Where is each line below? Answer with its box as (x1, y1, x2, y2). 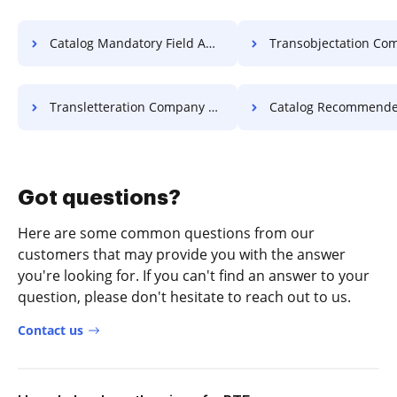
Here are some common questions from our (18, 223, 315, 243)
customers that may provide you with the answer (18, 245, 346, 264)
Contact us (18, 322, 83, 339)
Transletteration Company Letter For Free (50, 98, 208, 115)
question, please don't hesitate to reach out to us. (18, 287, 351, 307)
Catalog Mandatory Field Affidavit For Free (50, 35, 206, 51)
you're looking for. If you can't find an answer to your (18, 266, 370, 285)
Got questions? (18, 187, 181, 208)
